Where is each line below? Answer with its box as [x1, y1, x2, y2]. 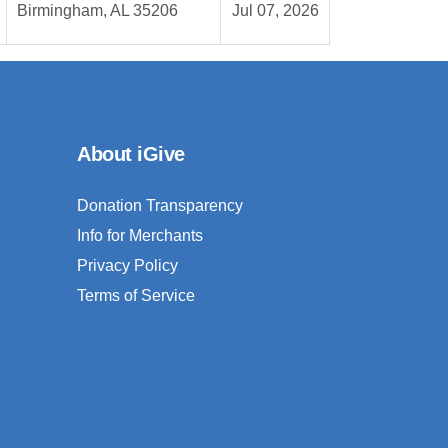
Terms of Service [77, 287, 195, 305]
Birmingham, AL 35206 [17, 2, 178, 20]
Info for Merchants [77, 227, 203, 245]
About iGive [77, 143, 185, 166]
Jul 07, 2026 [231, 2, 319, 20]
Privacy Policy [77, 257, 178, 275]
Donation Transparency [77, 197, 243, 215]
